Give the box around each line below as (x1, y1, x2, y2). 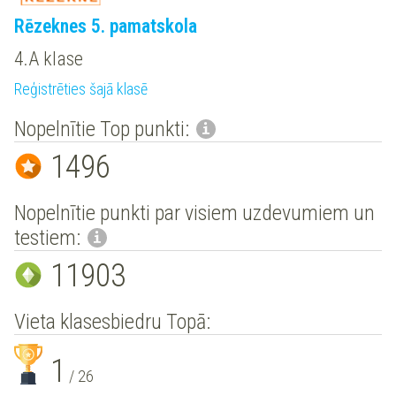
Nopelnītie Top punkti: (14, 116, 194, 141)
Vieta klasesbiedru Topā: (14, 308, 210, 334)
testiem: (14, 225, 85, 250)
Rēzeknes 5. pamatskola (14, 15, 197, 37)
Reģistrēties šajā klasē (14, 79, 148, 98)
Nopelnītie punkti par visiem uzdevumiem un (14, 200, 375, 225)
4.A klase (14, 47, 83, 70)
